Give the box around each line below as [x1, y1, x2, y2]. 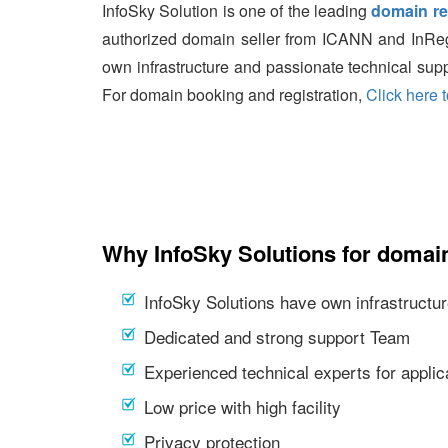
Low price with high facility [144, 394, 341, 419]
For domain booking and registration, [102, 83, 366, 106]
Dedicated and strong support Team [144, 324, 410, 349]
